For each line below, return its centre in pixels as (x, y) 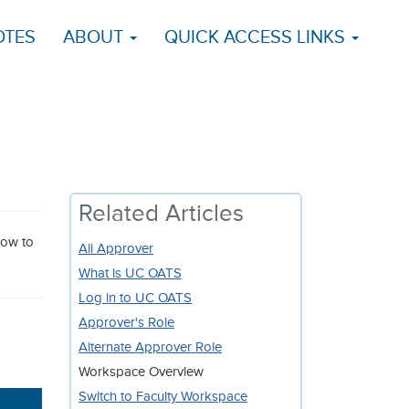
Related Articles (161, 215)
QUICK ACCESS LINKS (257, 38)
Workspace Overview (141, 372)
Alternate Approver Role (150, 347)
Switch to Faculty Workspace (163, 397)
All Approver (116, 249)
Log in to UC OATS (135, 298)
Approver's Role (126, 323)
